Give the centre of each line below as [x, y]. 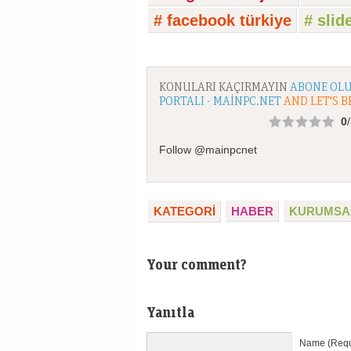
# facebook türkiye [223, 20]
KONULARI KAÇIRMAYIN [224, 86]
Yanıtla [170, 312]
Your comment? [197, 264]
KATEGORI [185, 211]
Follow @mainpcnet [208, 150]
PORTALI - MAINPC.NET [220, 100]
